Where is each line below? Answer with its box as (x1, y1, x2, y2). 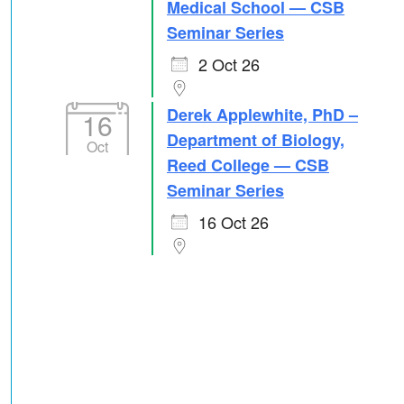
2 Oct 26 (198, 52, 260, 76)
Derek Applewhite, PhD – (167, 103, 358, 126)
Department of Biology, (167, 128, 344, 151)
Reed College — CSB (167, 153, 329, 177)
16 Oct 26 (198, 210, 269, 234)
